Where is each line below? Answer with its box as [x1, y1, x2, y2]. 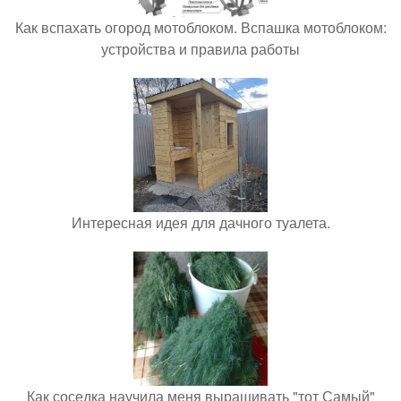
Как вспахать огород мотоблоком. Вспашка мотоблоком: [14, 17, 387, 38]
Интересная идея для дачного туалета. [71, 212, 330, 233]
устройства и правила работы [101, 38, 300, 59]
